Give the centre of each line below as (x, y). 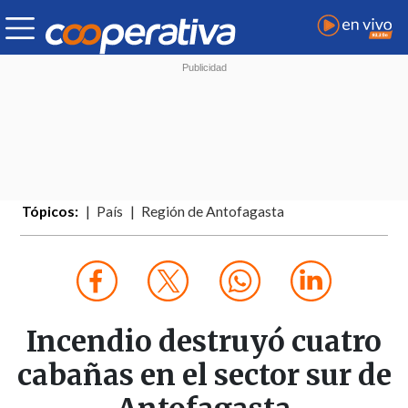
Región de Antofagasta (213, 212)
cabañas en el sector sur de (204, 376)
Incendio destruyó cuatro (204, 342)
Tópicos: (51, 212)
